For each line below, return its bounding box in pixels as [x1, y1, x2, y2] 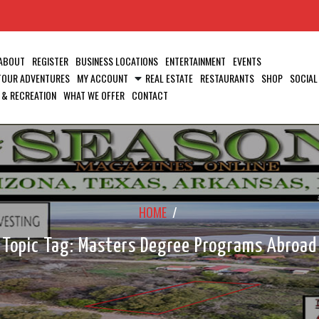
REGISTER [32, 53, 68, 68]
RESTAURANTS [200, 70, 254, 85]
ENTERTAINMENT [165, 53, 226, 68]
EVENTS [233, 53, 261, 68]
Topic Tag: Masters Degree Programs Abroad [2, 236, 317, 256]
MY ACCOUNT [77, 70, 128, 85]
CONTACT [132, 88, 168, 103]
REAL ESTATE [145, 70, 193, 85]
